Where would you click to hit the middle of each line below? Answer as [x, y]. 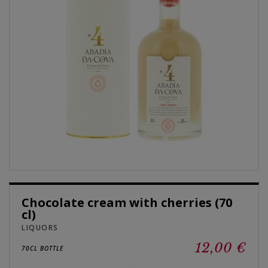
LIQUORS [40, 227]
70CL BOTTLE [42, 248]
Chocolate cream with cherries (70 [127, 202]
